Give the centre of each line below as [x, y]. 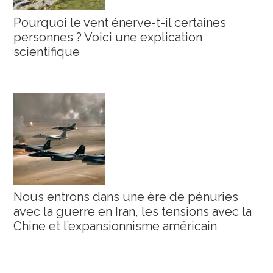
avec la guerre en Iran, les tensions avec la [133, 212]
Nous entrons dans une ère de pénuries [126, 197]
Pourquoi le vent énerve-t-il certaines [120, 23]
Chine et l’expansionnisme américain [115, 226]
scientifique [47, 52]
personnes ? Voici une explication [108, 37]
